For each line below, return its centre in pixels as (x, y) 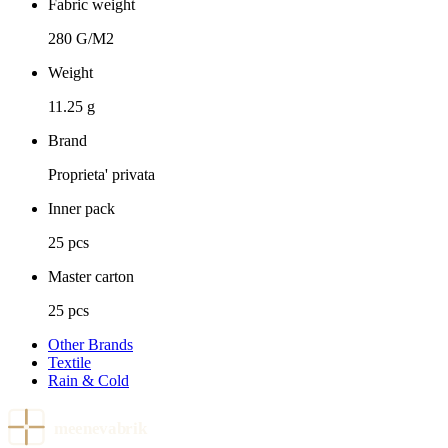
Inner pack (81, 209)
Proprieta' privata (101, 175)
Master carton (91, 277)
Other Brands (90, 345)
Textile (69, 363)
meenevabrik (100, 428)
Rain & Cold (88, 381)
